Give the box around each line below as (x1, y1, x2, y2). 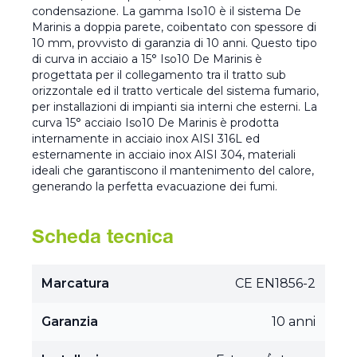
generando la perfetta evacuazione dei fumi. (32, 179, 277, 194)
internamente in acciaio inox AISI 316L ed (32, 131, 260, 147)
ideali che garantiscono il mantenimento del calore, (32, 163, 314, 178)
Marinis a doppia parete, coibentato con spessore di (32, 20, 316, 35)
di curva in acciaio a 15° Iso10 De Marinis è (32, 52, 262, 67)
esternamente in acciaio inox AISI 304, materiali (32, 147, 296, 163)
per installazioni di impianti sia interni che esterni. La (32, 100, 317, 115)
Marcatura (41, 276, 109, 292)
